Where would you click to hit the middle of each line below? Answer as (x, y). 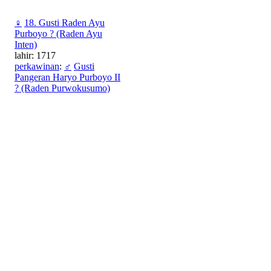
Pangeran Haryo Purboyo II (67, 77)
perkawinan (37, 67)
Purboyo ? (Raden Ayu (58, 34)
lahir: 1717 (35, 56)
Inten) (26, 45)
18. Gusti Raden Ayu (64, 23)
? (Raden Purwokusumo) (62, 88)
